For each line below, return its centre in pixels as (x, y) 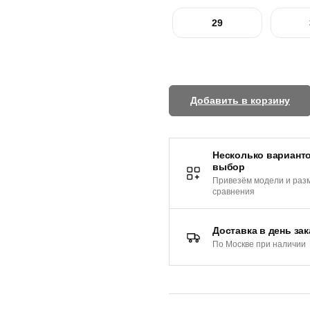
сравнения (234, 192)
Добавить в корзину (240, 101)
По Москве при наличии (259, 244)
